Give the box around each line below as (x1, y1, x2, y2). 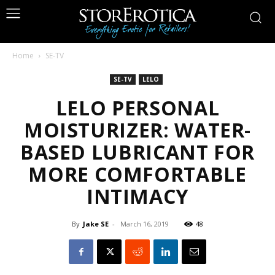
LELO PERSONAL (55, 95, 220, 121)
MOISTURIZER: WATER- (23, 117, 252, 143)
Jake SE (83, 219, 109, 228)
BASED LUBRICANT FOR (20, 139, 255, 165)
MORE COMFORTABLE (28, 161, 247, 187)
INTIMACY (86, 183, 189, 209)
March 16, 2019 (120, 219, 169, 228)
